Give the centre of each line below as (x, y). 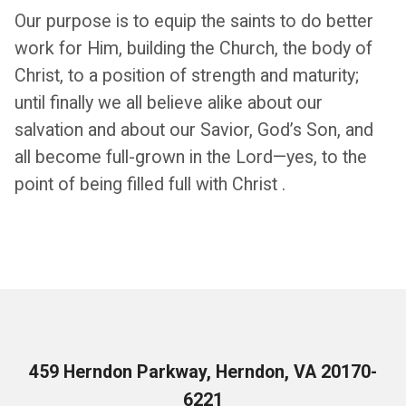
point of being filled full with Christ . (150, 184)
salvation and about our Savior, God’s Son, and (193, 130)
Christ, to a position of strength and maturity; (186, 76)
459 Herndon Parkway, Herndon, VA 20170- (203, 372)
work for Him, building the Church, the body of (193, 48)
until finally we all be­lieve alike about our (168, 103)
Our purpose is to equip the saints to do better (193, 21)
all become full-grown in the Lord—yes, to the (190, 157)
